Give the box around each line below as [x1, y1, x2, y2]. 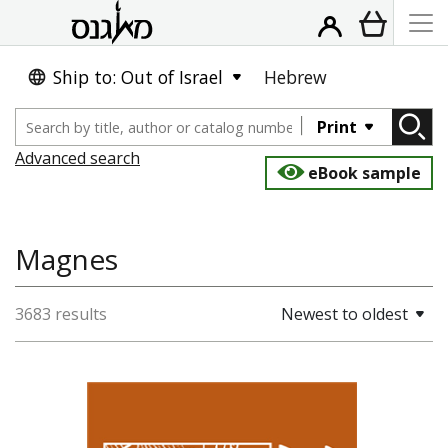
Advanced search [15, 147, 140, 169]
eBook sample [308, 162, 421, 184]
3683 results [15, 303, 107, 325]
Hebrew [264, 65, 327, 89]
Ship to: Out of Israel [53, 65, 223, 89]
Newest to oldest [281, 303, 408, 325]
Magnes [15, 240, 118, 278]
